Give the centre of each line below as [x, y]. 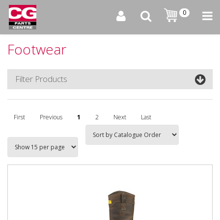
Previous [51, 117]
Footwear [37, 49]
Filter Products [41, 79]
